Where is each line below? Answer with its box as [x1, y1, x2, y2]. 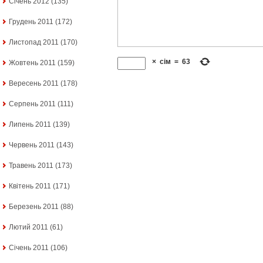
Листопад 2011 [9, 38, 59, 47]
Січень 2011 [9, 244, 49, 252]
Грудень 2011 [9, 18, 53, 26]
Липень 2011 [9, 120, 51, 129]
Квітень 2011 [9, 182, 51, 191]
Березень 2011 [9, 203, 59, 211]
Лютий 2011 [9, 223, 48, 232]
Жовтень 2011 [9, 59, 56, 68]
